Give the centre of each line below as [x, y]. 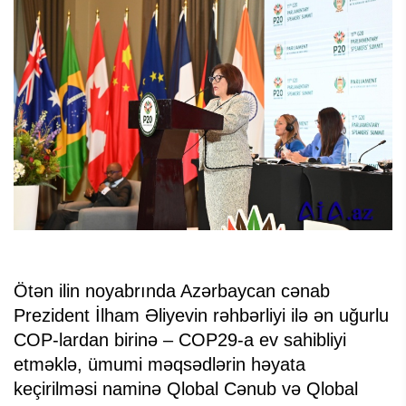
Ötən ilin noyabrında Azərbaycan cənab [172, 290]
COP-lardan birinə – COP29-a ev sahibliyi [180, 339]
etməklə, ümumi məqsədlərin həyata [159, 364]
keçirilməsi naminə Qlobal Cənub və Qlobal [186, 388]
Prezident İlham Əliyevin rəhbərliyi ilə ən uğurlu [201, 315]
